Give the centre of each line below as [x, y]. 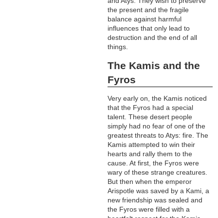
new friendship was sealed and [155, 200]
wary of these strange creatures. [158, 173]
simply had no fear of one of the [157, 126]
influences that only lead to [149, 28]
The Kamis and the [154, 66]
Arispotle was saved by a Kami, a [159, 191]
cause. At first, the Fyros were [154, 163]
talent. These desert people [150, 117]
